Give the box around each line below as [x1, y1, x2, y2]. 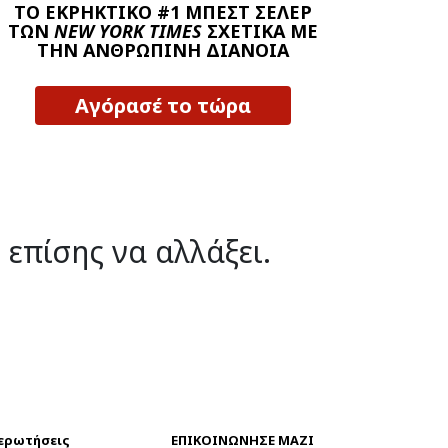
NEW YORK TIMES [53, 19, 202, 44]
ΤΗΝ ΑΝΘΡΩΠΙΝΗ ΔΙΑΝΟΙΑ [36, 38, 289, 63]
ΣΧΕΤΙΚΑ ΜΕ [201, 19, 318, 44]
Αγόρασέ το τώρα [74, 92, 251, 120]
